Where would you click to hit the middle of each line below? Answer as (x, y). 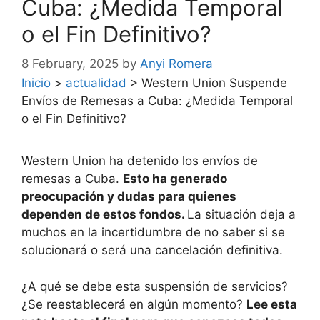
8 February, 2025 (70, 64)
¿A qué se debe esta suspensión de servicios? (155, 286)
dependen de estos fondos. (104, 215)
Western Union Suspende (214, 83)
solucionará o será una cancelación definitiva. (154, 250)
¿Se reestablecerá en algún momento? (134, 304)
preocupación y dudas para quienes (129, 197)
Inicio (36, 83)
